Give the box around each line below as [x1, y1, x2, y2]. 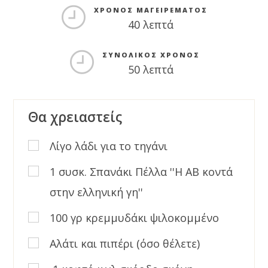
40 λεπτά [128, 17, 173, 32]
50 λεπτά [128, 62, 173, 77]
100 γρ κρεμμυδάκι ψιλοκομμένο [50, 210, 229, 225]
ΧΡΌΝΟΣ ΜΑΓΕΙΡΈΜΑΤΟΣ [94, 5, 208, 15]
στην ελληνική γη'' [50, 184, 144, 199]
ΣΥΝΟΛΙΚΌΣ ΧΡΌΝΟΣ [102, 50, 200, 60]
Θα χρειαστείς [28, 108, 123, 127]
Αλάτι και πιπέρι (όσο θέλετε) [50, 236, 207, 251]
